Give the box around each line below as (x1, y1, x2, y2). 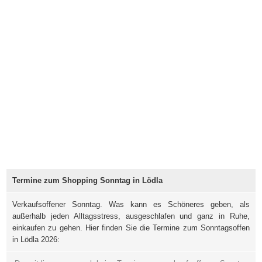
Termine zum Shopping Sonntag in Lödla (12, 176, 163, 185)
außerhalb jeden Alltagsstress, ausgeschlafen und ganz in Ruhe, (12, 212, 250, 221)
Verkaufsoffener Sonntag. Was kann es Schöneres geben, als (12, 200, 250, 209)
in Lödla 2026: (12, 235, 60, 244)
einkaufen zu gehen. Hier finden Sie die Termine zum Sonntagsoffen (12, 223, 250, 233)
